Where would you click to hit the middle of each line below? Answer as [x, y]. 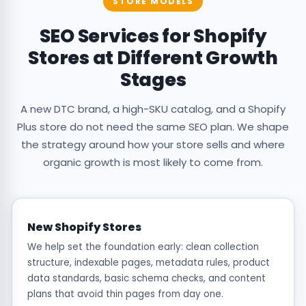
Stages [153, 80]
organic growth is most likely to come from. [153, 163]
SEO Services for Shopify [153, 36]
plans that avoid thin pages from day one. [125, 294]
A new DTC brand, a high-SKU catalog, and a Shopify [153, 109]
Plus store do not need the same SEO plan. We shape [153, 127]
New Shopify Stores [84, 227]
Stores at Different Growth [153, 58]
